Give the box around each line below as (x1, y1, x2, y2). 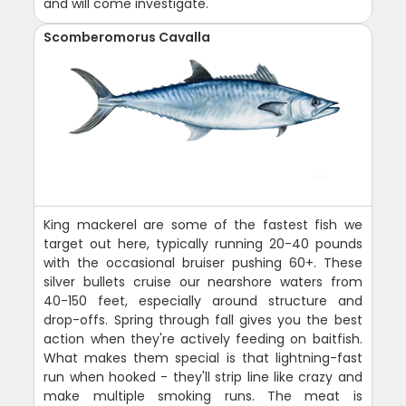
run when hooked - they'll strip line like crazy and (43, 367, 362, 386)
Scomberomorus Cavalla (43, 27, 211, 46)
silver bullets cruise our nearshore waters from (43, 272, 362, 291)
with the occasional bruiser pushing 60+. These (43, 253, 362, 272)
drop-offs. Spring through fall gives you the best (43, 310, 362, 329)
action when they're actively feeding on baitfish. (43, 329, 362, 348)
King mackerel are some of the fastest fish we (43, 215, 362, 234)
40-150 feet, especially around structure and (43, 291, 362, 310)
